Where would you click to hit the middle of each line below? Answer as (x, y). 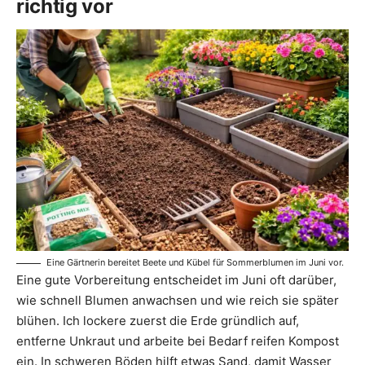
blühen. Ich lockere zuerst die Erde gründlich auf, (158, 321)
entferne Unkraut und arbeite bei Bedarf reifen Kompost (178, 341)
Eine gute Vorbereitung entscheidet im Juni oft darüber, (176, 280)
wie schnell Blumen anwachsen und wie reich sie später (178, 301)
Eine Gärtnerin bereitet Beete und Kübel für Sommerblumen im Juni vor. (195, 263)
